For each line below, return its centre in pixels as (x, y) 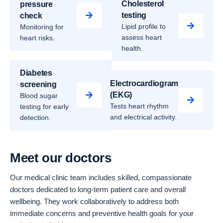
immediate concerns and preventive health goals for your (102, 213)
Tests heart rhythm (140, 106)
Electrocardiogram (144, 83)
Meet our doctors (61, 158)
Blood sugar (39, 96)
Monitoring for (42, 27)
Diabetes (36, 73)
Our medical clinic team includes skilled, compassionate (101, 177)
